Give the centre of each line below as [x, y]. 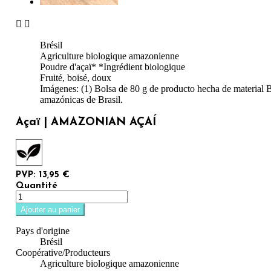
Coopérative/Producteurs [63, 253]
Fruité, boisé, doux [76, 78]
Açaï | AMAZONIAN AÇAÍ [86, 122]
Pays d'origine [43, 231]
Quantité [37, 186]
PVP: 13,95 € [43, 175]
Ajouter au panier [50, 210]
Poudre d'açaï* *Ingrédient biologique [113, 67]
